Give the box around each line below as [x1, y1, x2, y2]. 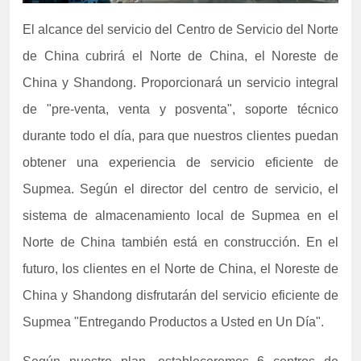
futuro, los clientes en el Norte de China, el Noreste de [23, 262, 338, 276]
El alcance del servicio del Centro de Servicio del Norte [23, 23, 338, 37]
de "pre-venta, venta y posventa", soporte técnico [23, 102, 338, 117]
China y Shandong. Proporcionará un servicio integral [23, 76, 338, 90]
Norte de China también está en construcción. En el [23, 235, 338, 250]
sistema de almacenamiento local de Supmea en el [23, 209, 338, 223]
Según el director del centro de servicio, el [80, 182, 338, 197]
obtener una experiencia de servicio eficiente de [23, 156, 338, 170]
